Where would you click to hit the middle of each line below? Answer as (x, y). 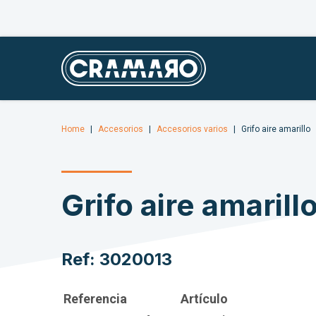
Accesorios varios (192, 129)
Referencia (95, 299)
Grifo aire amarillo (276, 129)
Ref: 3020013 (117, 259)
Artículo (204, 299)
